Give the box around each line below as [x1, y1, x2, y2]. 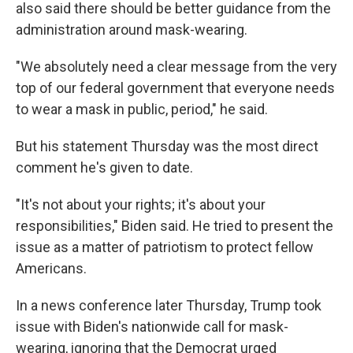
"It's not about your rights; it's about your [16, 196, 266, 214]
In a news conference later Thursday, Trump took [16, 297, 321, 314]
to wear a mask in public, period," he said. [16, 101, 268, 118]
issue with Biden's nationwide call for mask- [16, 318, 288, 336]
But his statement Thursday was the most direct [16, 138, 318, 155]
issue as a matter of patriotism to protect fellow [16, 239, 314, 256]
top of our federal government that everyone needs [16, 80, 335, 97]
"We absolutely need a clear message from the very [16, 58, 337, 76]
